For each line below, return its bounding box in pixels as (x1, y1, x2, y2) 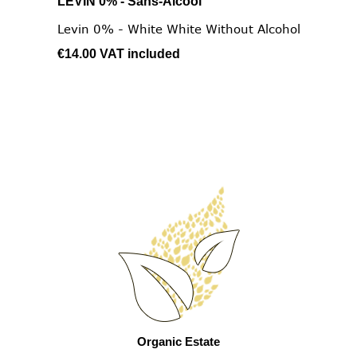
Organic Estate (137, 335, 220, 349)
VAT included (99, 46, 180, 61)
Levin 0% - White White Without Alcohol (57, 21, 300, 36)
